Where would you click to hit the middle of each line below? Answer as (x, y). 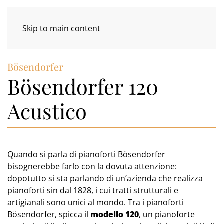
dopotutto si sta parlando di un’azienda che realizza (105, 179)
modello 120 (115, 215)
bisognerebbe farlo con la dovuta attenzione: (92, 167)
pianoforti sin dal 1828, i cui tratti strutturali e (93, 191)
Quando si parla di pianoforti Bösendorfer (86, 155)
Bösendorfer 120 (83, 86)
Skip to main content (61, 28)
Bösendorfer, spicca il (49, 215)
